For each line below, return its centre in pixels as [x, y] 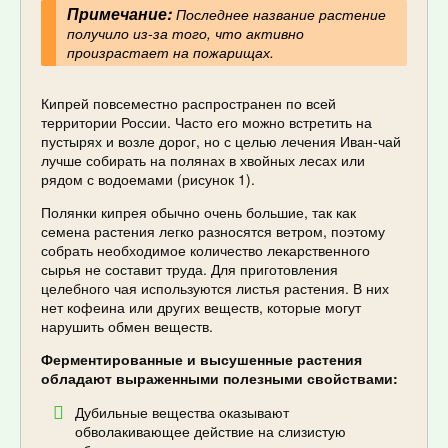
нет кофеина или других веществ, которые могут [201, 307]
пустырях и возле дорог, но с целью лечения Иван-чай [221, 141]
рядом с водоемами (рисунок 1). [148, 179]
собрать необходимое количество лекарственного [205, 250]
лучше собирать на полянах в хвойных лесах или [203, 160]
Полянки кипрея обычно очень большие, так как [198, 212]
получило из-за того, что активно [185, 32]
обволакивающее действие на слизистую [210, 431]
